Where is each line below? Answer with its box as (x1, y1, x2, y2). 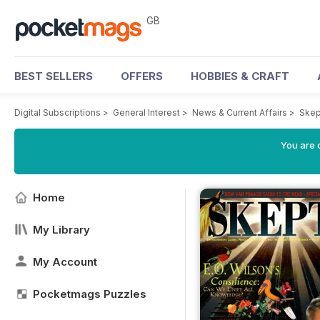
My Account (33, 255, 97, 269)
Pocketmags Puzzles (33, 287, 146, 301)
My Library (33, 223, 90, 236)
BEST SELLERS (14, 69, 93, 83)
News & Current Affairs (192, 107, 287, 118)
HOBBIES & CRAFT (191, 69, 289, 83)
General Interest (113, 107, 180, 118)
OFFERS (121, 69, 163, 83)
